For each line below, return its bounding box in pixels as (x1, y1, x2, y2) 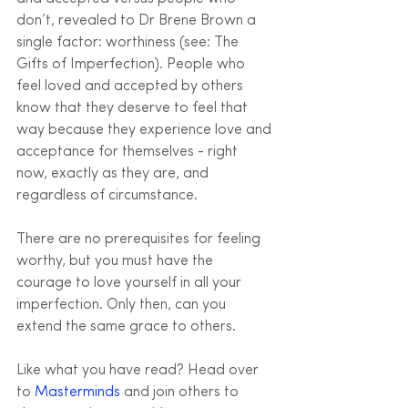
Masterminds (35, 384, 120, 400)
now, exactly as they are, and (16, 166, 212, 181)
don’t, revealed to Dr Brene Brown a (16, 13, 260, 28)
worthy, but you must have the (16, 253, 217, 269)
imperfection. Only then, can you (16, 297, 229, 312)
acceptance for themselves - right (16, 144, 241, 159)
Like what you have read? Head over (16, 362, 262, 378)
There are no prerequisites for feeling (16, 231, 264, 247)
